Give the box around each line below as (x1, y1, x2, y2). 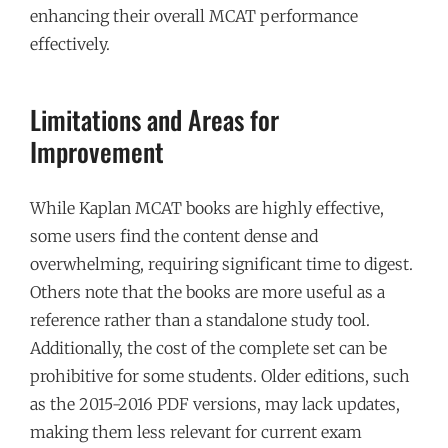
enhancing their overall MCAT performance (30, 6, 358, 27)
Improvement (30, 131, 164, 171)
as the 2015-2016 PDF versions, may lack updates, (30, 393, 400, 414)
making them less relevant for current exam (30, 421, 362, 442)
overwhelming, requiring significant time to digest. (30, 253, 413, 274)
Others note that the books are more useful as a (30, 281, 385, 302)
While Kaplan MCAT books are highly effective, (30, 197, 384, 218)
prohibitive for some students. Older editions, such (30, 365, 410, 386)
